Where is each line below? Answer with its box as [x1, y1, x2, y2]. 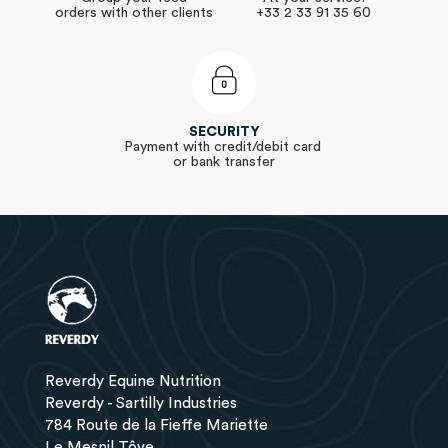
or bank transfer [173, 155, 275, 169]
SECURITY [188, 125, 260, 139]
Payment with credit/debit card [123, 140, 325, 154]
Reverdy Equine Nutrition [44, 374, 221, 389]
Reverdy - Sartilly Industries [44, 396, 237, 411]
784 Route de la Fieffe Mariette [44, 418, 268, 433]
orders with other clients [55, 6, 214, 20]
